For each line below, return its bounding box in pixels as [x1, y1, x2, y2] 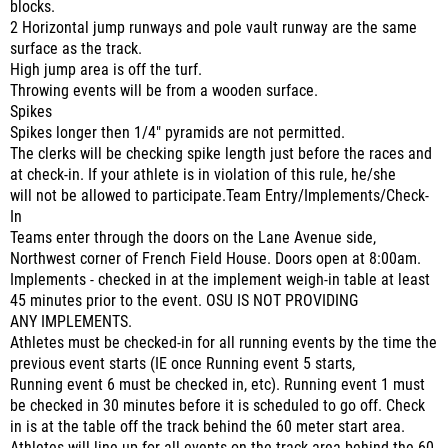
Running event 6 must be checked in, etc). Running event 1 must [10, 376, 425, 394]
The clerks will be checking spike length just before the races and [10, 145, 432, 163]
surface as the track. [10, 40, 142, 58]
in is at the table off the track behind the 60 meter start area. [10, 418, 405, 436]
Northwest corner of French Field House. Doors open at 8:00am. [10, 250, 421, 268]
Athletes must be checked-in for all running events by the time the [10, 334, 437, 352]
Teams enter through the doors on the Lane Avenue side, [10, 229, 376, 247]
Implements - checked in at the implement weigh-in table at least [10, 271, 430, 289]
